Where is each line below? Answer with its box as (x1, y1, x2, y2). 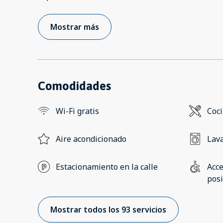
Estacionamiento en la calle (56, 161, 158, 173)
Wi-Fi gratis (56, 106, 99, 117)
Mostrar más (50, 21, 99, 33)
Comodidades (38, 79, 111, 93)
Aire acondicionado (56, 133, 126, 145)
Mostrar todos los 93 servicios (50, 204, 166, 216)
